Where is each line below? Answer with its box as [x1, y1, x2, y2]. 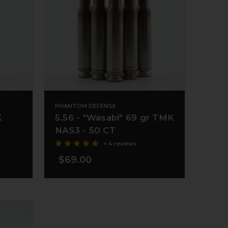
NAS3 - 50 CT [54, 125, 116, 135]
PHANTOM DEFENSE [54, 102, 116, 109]
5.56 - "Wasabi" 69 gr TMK [54, 112, 174, 123]
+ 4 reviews [103, 139, 137, 147]
